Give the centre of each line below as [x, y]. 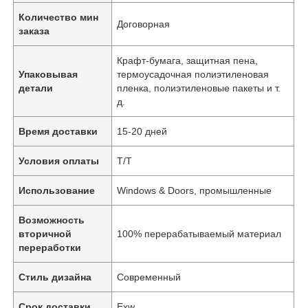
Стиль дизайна [55, 277]
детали [36, 88]
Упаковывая [48, 74]
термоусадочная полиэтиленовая [193, 74]
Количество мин [59, 17]
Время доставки [58, 131]
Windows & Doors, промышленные [195, 190]
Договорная [144, 24]
